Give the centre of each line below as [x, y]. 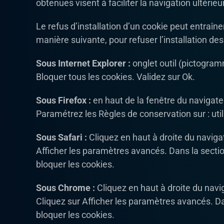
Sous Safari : [61, 137]
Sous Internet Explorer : [83, 63]
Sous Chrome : [65, 188]
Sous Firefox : [63, 100]
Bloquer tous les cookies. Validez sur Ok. [115, 77]
